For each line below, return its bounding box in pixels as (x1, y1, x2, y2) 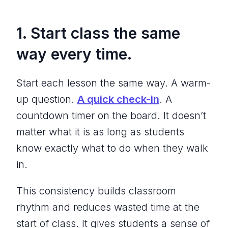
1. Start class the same (16, 24, 180, 43)
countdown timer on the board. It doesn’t (16, 109, 206, 122)
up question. (16, 93, 77, 106)
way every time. (16, 45, 132, 64)
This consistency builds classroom (16, 185, 176, 197)
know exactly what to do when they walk (16, 142, 208, 155)
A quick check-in (77, 93, 159, 106)
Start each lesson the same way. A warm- (16, 77, 211, 90)
